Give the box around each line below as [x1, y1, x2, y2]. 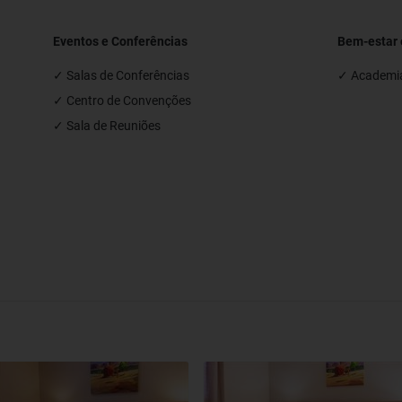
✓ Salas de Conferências [53, 68, 190, 83]
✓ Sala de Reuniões [53, 118, 162, 133]
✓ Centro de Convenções [53, 93, 192, 108]
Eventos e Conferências [53, 34, 188, 48]
